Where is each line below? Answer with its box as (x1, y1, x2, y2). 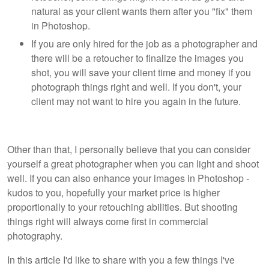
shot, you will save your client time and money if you (31, 65, 251, 80)
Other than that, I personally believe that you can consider (7, 142, 250, 157)
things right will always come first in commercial (7, 214, 208, 229)
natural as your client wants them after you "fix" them (31, 4, 252, 19)
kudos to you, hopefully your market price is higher (7, 186, 220, 200)
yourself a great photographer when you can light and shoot (7, 157, 259, 171)
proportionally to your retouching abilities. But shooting (7, 200, 238, 214)
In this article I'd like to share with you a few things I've (7, 253, 235, 267)
